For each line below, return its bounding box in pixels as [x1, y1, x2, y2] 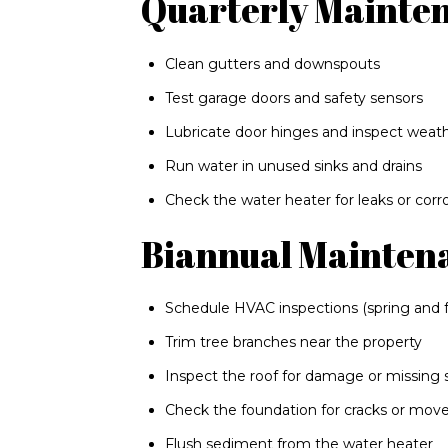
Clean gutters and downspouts [165, 54, 381, 73]
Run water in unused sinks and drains [165, 156, 423, 175]
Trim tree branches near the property [165, 333, 423, 352]
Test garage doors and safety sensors [165, 88, 424, 107]
